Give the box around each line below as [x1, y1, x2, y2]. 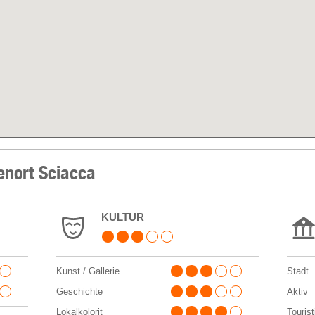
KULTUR [101, 210, 144, 223]
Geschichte [56, 285, 103, 297]
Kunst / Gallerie [56, 265, 120, 276]
